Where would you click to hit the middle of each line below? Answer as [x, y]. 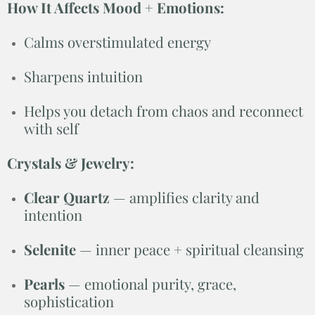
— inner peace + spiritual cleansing [190, 249]
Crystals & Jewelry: [71, 162]
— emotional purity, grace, [150, 283]
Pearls [44, 283]
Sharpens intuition [83, 76]
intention [53, 214]
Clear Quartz [67, 197]
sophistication [69, 301]
